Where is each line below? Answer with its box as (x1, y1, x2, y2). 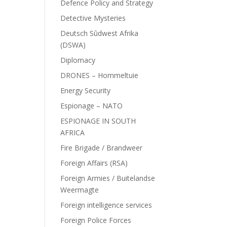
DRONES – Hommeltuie (60, 70, 139, 80)
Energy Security (60, 86, 111, 95)
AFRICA (60, 128, 85, 137)
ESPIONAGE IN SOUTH (60, 116, 136, 126)
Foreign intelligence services (60, 200, 153, 210)
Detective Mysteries (60, 13, 126, 23)
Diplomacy (60, 55, 96, 65)
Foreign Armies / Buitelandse (60, 173, 156, 183)
